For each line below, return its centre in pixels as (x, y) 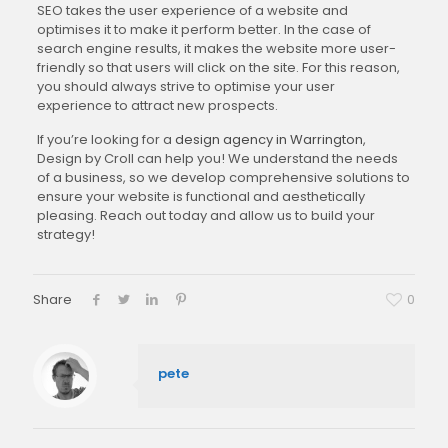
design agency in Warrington (268, 139)
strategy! (65, 234)
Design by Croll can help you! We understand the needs (217, 158)
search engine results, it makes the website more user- (216, 48)
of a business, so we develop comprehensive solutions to (223, 177)
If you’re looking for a (105, 139)
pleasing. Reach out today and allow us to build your (205, 215)
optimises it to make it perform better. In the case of (203, 29)
